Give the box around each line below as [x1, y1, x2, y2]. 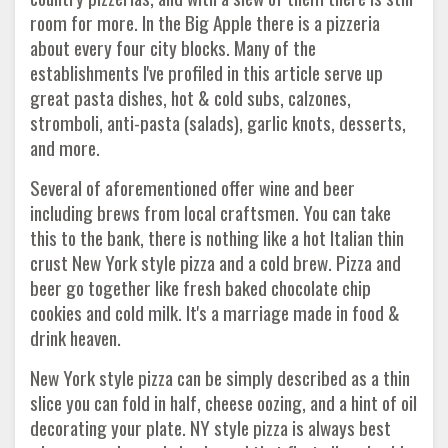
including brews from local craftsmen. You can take [30, 197, 391, 227]
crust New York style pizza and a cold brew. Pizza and [30, 247, 401, 277]
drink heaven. [30, 322, 121, 352]
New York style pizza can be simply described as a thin [30, 362, 410, 392]
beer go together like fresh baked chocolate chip [30, 272, 371, 302]
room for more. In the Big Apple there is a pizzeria [30, 7, 380, 37]
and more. [30, 132, 100, 162]
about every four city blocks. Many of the [30, 32, 316, 62]
